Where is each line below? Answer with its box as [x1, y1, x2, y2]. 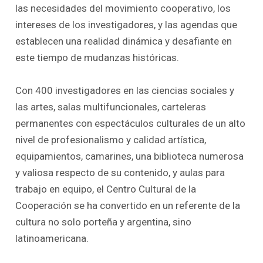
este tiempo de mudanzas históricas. [15, 52, 180, 64]
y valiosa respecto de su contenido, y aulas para [15, 166, 225, 178]
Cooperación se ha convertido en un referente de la [15, 199, 241, 211]
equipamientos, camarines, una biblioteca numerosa [15, 150, 244, 162]
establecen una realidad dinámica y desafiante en [15, 35, 232, 48]
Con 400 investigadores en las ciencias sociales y [15, 84, 235, 96]
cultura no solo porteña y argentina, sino [15, 215, 192, 228]
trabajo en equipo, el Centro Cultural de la [15, 183, 197, 195]
